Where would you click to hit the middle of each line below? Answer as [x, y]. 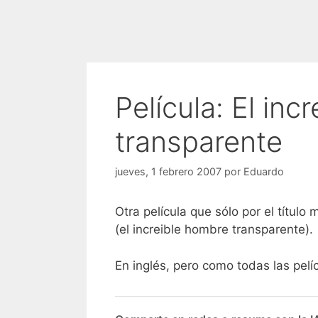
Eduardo [264, 172]
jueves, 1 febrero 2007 [168, 172]
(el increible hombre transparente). [214, 230]
